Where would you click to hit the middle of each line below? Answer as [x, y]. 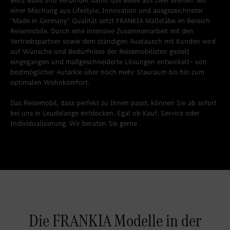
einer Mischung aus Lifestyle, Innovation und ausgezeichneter [107, 11]
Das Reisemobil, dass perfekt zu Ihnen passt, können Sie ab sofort [113, 103]
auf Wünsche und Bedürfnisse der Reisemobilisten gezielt [100, 52]
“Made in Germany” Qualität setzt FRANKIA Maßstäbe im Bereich [110, 21]
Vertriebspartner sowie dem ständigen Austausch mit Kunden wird [113, 42]
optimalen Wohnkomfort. [50, 83]
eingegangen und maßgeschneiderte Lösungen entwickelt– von [109, 62]
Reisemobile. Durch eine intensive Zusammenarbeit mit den [102, 31]
